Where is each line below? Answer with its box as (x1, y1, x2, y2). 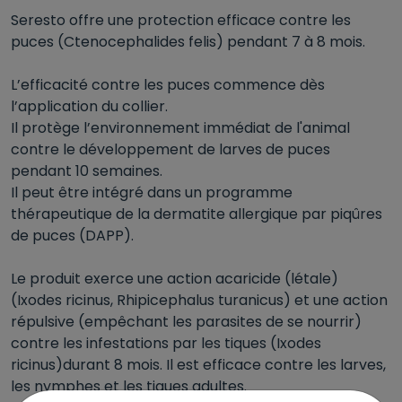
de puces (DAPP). (11, 225, 134, 247)
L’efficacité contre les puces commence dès (11, 74, 325, 96)
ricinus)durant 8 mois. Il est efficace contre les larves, (11, 354, 386, 376)
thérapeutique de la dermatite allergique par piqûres (11, 204, 382, 225)
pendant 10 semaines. (11, 161, 162, 182)
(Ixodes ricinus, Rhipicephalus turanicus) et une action (11, 290, 388, 311)
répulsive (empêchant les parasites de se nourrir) (11, 311, 362, 333)
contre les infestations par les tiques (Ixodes (11, 333, 321, 354)
